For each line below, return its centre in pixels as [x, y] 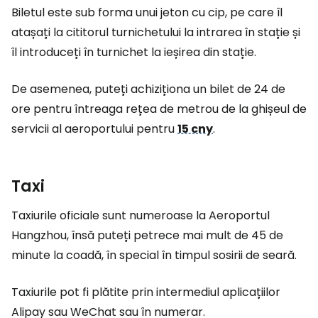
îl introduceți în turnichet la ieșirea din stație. [134, 52]
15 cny [195, 129]
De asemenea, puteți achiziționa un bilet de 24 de [148, 89]
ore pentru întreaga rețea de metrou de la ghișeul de [159, 109]
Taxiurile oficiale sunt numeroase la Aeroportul [141, 215]
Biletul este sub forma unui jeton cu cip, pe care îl [147, 12]
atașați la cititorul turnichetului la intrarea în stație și [156, 32]
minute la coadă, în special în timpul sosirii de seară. [154, 255]
